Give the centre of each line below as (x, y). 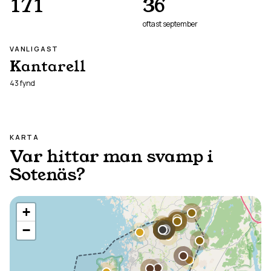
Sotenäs (43, 175)
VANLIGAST (34, 49)
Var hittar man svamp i (112, 156)
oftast (153, 24)
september (180, 24)
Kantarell (48, 67)
